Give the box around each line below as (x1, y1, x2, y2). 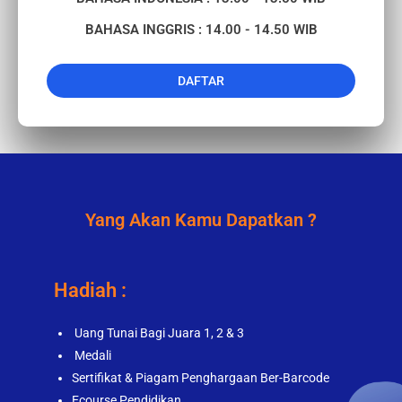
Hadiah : (54, 279, 127, 302)
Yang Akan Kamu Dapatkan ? (85, 209, 317, 232)
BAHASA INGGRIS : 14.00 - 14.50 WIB (84, 22, 318, 39)
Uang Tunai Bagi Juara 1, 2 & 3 (72, 326, 247, 341)
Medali (72, 348, 114, 363)
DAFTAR (178, 74, 224, 89)
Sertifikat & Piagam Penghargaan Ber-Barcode (72, 371, 329, 386)
